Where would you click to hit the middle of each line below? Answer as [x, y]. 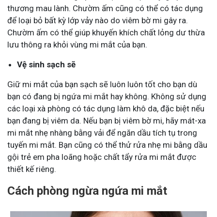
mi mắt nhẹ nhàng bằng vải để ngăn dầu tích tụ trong [102, 132]
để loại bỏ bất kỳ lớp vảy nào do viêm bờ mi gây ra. [98, 20]
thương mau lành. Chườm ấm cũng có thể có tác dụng [105, 8]
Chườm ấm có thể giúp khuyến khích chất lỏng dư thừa [106, 32]
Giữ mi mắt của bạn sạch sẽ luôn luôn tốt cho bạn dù [102, 84]
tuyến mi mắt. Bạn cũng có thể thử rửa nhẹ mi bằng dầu [107, 145]
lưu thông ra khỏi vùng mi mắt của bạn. [77, 44]
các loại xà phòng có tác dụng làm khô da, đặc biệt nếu [106, 108]
